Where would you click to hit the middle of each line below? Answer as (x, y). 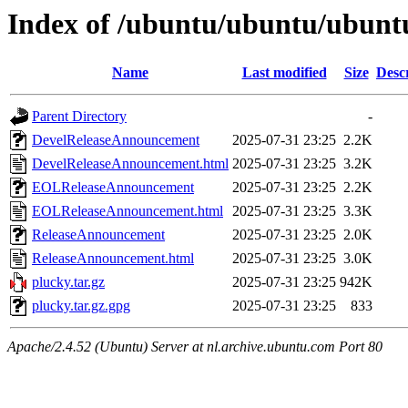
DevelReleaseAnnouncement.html (130, 164)
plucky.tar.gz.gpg (81, 306)
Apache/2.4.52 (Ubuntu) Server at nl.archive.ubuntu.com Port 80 (195, 347)
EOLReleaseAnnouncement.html (127, 211)
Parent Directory (79, 117)
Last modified (284, 73)
